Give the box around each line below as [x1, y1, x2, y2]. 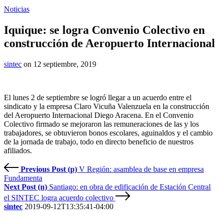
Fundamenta [4, 173, 42, 182]
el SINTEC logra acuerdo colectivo [4, 193, 113, 202]
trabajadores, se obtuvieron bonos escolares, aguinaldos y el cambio [4, 128, 213, 137]
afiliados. [4, 146, 32, 155]
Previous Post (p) [21, 165, 79, 173]
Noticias [4, 5, 29, 13]
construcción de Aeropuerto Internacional [4, 36, 215, 50]
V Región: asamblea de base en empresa [79, 165, 204, 173]
